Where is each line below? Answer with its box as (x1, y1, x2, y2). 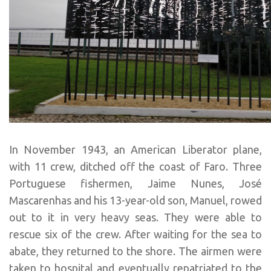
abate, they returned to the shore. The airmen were (9, 244, 262, 257)
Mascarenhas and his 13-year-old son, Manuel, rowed (9, 194, 262, 206)
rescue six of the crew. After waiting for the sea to (9, 227, 262, 240)
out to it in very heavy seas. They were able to (9, 211, 262, 223)
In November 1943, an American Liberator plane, (9, 143, 262, 155)
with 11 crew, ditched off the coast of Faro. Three (9, 160, 262, 172)
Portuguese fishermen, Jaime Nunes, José (9, 177, 262, 189)
